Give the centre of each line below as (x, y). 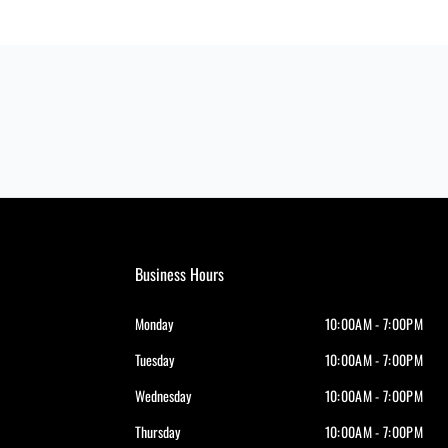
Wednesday (163, 396)
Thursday (158, 432)
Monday (154, 324)
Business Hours (180, 274)
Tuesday (155, 360)
